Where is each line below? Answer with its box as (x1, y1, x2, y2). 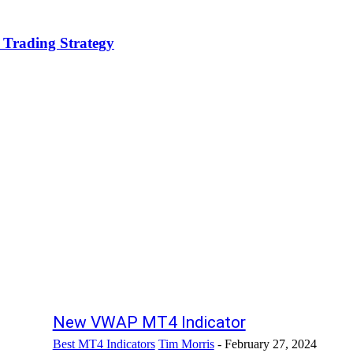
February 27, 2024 (224, 336, 317, 351)
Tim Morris (158, 336, 214, 351)
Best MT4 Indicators (52, 336, 155, 351)
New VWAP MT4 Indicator (52, 312, 246, 332)
